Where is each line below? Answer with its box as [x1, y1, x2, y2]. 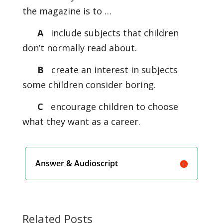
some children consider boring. [22, 79, 156, 91]
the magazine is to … [22, 5, 111, 17]
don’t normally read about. [22, 42, 137, 54]
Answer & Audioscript [35, 158, 118, 169]
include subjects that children [48, 27, 179, 39]
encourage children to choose [48, 101, 178, 112]
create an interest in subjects [48, 64, 178, 76]
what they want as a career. [22, 115, 140, 127]
